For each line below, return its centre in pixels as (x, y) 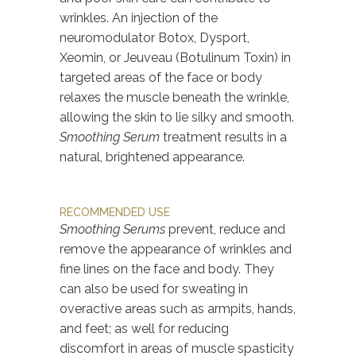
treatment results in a (223, 137)
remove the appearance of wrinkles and (176, 249)
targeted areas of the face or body (161, 77)
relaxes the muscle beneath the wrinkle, (174, 97)
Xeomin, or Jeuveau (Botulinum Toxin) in (175, 57)
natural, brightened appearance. (152, 157)
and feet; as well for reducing (144, 328)
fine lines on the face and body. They (167, 269)
